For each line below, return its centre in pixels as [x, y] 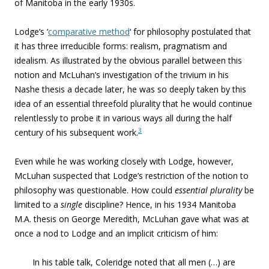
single [71, 204]
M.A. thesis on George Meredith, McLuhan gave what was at [132, 219]
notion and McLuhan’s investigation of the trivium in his [122, 75]
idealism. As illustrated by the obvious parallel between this [128, 60]
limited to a [38, 204]
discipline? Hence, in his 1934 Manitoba [159, 204]
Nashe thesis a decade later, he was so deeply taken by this [130, 89]
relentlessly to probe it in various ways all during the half [123, 118]
